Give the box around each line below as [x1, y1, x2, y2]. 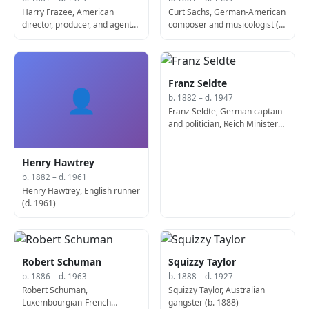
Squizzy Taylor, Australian [168, 283, 266, 296]
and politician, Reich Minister [168, 118, 279, 130]
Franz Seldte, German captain [168, 106, 283, 118]
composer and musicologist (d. [168, 19, 286, 31]
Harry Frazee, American [22, 6, 114, 19]
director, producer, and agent [22, 19, 132, 31]
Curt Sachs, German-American [168, 6, 286, 19]
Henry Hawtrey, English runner [22, 184, 141, 197]
